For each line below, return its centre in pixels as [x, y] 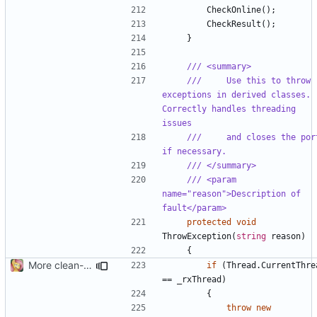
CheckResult [234, 24]
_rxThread [199, 279]
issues [177, 123]
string [251, 236]
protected [209, 222]
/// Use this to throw [249, 80]
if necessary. [194, 151]
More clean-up [88, 265]
